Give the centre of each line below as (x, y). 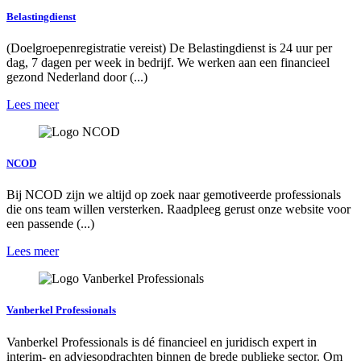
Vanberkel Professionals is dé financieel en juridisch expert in (162, 342)
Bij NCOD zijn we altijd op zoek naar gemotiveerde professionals (174, 195)
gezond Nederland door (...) (77, 77)
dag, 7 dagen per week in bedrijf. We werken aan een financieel (168, 62)
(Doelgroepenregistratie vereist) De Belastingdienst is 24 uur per (169, 48)
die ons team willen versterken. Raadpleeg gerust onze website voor (178, 210)
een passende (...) (50, 224)
